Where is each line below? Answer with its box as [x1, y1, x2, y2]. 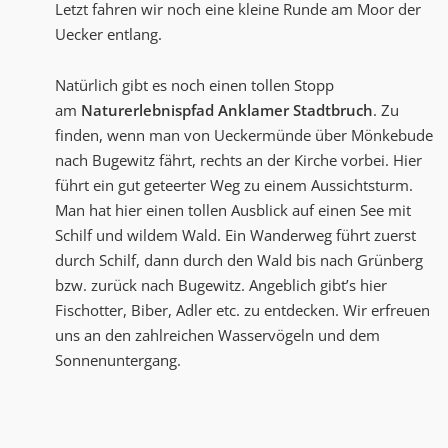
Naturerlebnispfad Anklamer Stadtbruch [81, 100, 373, 121]
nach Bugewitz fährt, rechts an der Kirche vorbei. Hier [55, 150, 422, 171]
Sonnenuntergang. [55, 350, 181, 371]
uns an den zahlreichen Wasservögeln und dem [55, 325, 380, 346]
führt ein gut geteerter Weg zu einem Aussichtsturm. [55, 175, 413, 196]
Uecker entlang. [55, 24, 162, 45]
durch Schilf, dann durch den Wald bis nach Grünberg [55, 250, 423, 271]
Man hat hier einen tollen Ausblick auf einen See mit [55, 200, 411, 221]
